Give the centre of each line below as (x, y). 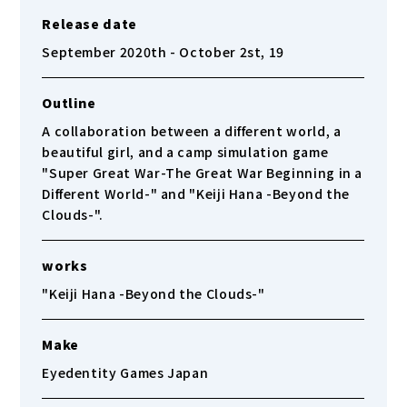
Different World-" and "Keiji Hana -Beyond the (196, 194)
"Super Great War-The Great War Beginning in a (203, 173)
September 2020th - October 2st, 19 (164, 52)
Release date (89, 24)
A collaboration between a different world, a (192, 131)
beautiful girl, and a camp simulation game (185, 152)
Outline (69, 103)
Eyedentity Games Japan (125, 372)
